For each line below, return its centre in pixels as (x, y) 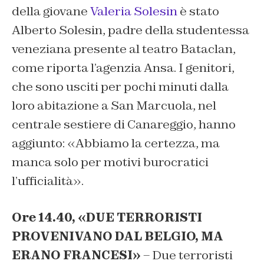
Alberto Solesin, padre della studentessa (131, 30)
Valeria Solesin (134, 11)
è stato (198, 11)
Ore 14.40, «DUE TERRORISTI (107, 218)
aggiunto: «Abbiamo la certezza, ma (116, 143)
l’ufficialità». (48, 181)
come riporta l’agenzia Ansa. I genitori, (123, 68)
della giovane (51, 11)
